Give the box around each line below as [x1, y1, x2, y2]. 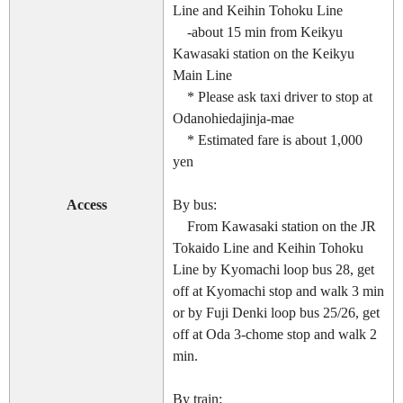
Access [66, 197, 107, 213]
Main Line [173, 67, 232, 84]
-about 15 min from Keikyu [173, 24, 343, 40]
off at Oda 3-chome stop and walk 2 [173, 327, 377, 343]
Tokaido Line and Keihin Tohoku [173, 240, 363, 256]
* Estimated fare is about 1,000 [173, 132, 363, 148]
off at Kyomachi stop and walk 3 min [173, 283, 384, 300]
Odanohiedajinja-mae [173, 111, 294, 127]
